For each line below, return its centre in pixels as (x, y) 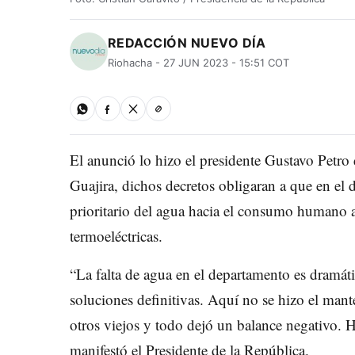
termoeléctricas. (116, 236)
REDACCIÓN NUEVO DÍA (187, 42)
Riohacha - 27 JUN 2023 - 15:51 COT (198, 62)
